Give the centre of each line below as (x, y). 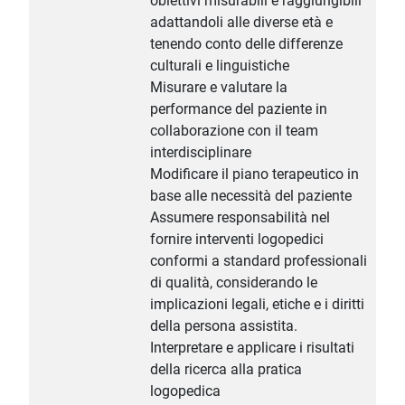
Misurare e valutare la (219, 88)
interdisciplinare (201, 153)
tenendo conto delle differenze (246, 44)
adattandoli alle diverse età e (241, 23)
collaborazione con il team (234, 131)
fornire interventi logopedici (237, 240)
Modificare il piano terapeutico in (254, 174)
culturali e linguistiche (220, 66)
